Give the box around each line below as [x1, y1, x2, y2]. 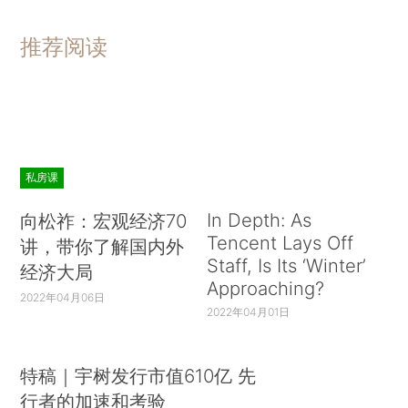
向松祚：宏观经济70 [20, 209, 188, 233]
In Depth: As [206, 209, 311, 232]
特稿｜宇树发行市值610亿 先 [20, 363, 257, 387]
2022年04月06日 [20, 291, 106, 305]
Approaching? [206, 277, 324, 301]
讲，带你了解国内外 [20, 235, 185, 259]
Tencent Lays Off [206, 231, 353, 255]
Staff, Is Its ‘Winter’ [206, 254, 366, 278]
